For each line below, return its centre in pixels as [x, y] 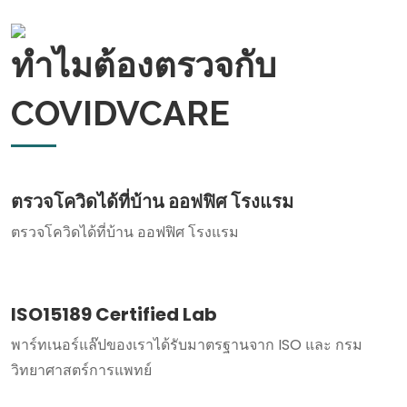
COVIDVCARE [120, 114]
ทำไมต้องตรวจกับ [144, 65]
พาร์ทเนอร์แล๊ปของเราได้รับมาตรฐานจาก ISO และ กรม [187, 345]
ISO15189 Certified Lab [114, 315]
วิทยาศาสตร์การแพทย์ [81, 371]
